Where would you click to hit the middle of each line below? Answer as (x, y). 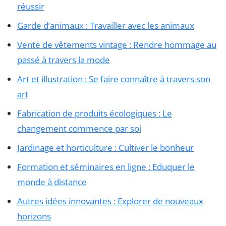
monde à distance (52, 182)
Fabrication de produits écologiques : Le (95, 113)
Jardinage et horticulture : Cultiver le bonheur (105, 147)
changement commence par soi (79, 128)
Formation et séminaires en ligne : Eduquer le (106, 166)
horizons (34, 216)
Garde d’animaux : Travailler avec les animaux (106, 25)
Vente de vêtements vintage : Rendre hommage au (117, 44)
